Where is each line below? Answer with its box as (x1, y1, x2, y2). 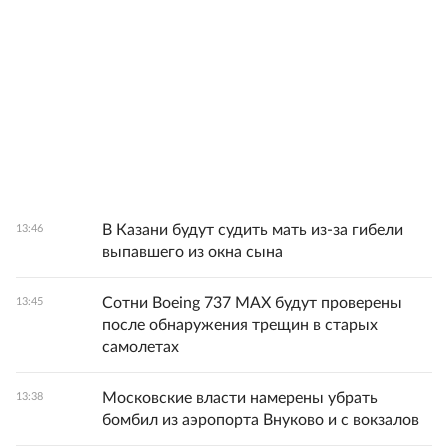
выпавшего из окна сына (102, 243, 283, 260)
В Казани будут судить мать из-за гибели (102, 221, 403, 238)
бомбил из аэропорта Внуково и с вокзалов (102, 411, 419, 428)
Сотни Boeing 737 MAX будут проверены (102, 294, 402, 311)
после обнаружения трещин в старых (102, 316, 378, 333)
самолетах (102, 338, 179, 355)
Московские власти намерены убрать (102, 389, 378, 406)
